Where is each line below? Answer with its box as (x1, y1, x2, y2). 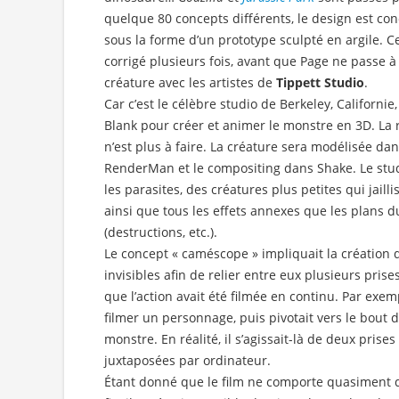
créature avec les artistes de (104, 74, 276, 92)
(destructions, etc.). (104, 224, 217, 241)
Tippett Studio (276, 74, 364, 92)
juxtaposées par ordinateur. (104, 352, 271, 370)
